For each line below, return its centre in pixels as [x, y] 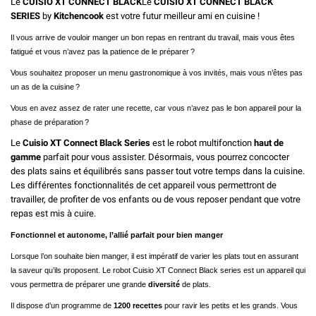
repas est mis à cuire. [53, 213]
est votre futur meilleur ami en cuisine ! [183, 16]
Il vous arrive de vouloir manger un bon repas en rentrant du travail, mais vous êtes [153, 37]
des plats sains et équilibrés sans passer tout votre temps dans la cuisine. [158, 171]
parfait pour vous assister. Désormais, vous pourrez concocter [165, 157]
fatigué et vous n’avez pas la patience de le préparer [100, 51]
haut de [269, 142]
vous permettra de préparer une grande [79, 284]
